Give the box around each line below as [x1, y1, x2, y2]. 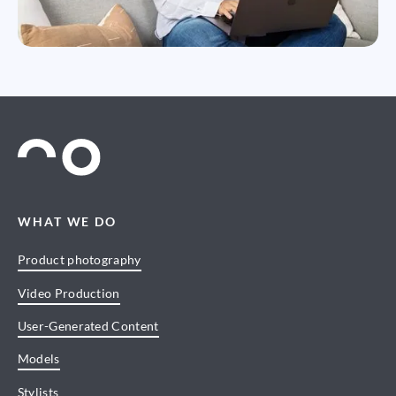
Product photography [17, 252, 141, 268]
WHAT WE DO [17, 213, 118, 229]
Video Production [17, 285, 120, 301]
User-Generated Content [17, 317, 159, 333]
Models [17, 351, 60, 367]
